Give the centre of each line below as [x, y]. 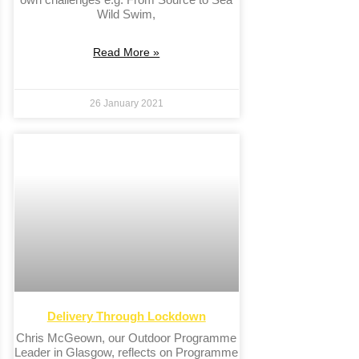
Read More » [127, 52]
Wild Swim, [127, 14]
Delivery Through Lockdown [126, 317]
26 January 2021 [126, 104]
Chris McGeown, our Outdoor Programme [127, 338]
